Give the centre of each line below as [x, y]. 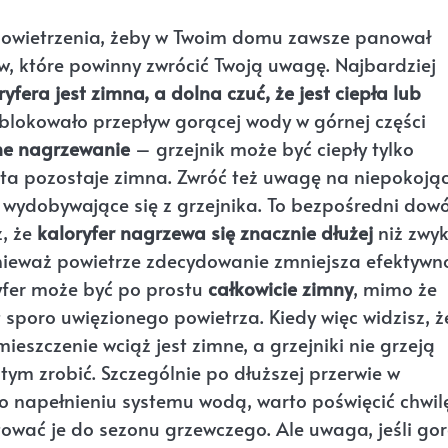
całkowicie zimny [280, 288]
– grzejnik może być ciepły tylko [272, 148]
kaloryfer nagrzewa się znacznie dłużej [205, 232]
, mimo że [395, 288]
